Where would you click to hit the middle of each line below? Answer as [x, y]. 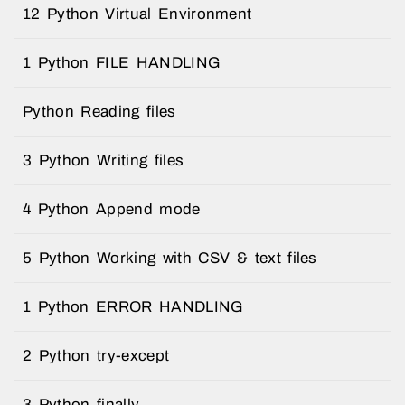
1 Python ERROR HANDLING [133, 306]
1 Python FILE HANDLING [122, 62]
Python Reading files [99, 111]
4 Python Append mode [112, 209]
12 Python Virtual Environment [137, 14]
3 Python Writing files [104, 160]
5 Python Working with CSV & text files [170, 258]
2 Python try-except [96, 355]
